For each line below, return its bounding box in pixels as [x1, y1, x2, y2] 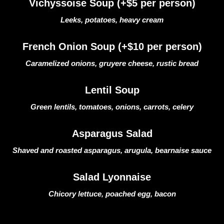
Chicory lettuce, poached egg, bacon [48, 189, 176, 198]
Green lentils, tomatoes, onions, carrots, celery [30, 102, 193, 111]
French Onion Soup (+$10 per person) [22, 41, 202, 52]
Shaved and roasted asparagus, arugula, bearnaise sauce [12, 146, 211, 154]
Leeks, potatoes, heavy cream [60, 15, 163, 24]
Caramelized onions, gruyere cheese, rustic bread [25, 59, 198, 67]
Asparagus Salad [71, 128, 152, 139]
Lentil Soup [84, 84, 139, 95]
